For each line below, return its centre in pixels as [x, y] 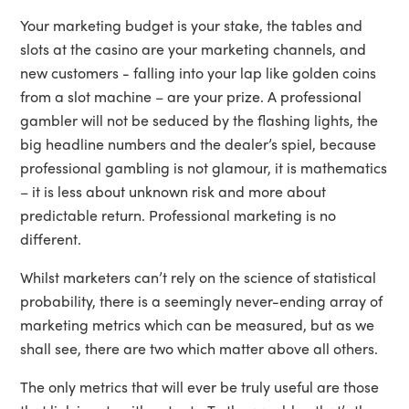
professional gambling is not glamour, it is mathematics [204, 167]
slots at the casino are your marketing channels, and [194, 48]
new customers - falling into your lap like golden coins [199, 72]
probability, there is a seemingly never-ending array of [202, 300]
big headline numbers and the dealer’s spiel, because [199, 143]
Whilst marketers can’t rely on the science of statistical [199, 277]
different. [51, 238]
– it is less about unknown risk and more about [173, 191]
